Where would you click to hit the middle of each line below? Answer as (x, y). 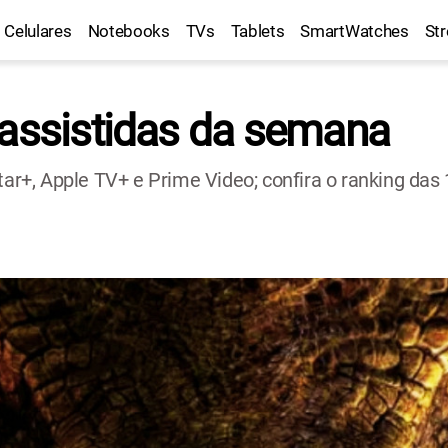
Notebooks (128, 31)
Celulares (38, 31)
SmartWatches (354, 31)
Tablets (257, 31)
